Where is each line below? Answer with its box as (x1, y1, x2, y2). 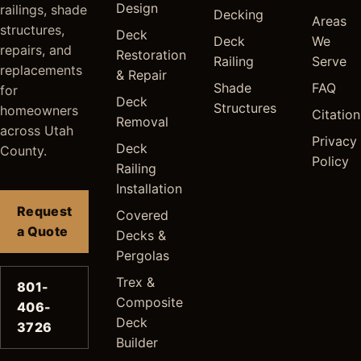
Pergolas (116, 247, 170, 263)
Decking (214, 6, 264, 23)
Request (17, 202, 73, 219)
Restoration (116, 46, 187, 63)
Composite (116, 293, 184, 310)
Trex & (116, 273, 156, 290)
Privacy (312, 132, 358, 149)
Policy (312, 152, 350, 169)
